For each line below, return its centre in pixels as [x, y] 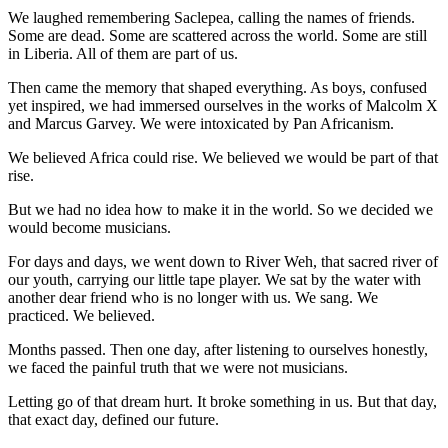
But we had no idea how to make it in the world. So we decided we [220, 209]
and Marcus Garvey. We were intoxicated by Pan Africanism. [201, 123]
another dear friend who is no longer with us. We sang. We [193, 297]
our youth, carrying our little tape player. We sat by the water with [214, 279]
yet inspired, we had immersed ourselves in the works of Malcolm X [223, 105]
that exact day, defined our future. [113, 419]
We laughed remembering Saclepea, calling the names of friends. [211, 17]
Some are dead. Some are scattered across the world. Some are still [217, 35]
